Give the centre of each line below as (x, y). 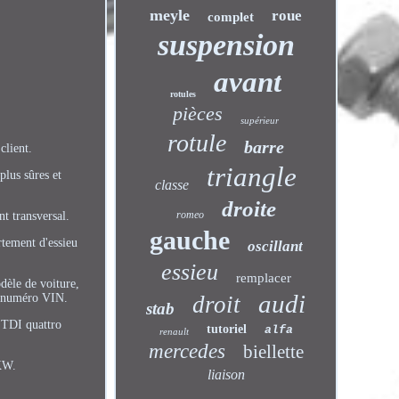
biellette (273, 352)
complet (231, 17)
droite (248, 209)
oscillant (275, 246)
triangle (252, 177)
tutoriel (226, 329)
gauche (189, 240)
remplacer (263, 278)
